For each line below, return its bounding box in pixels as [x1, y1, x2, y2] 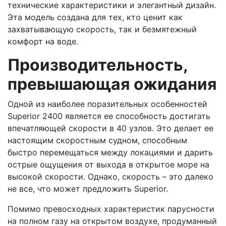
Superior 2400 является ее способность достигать [8, 110, 210, 121]
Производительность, [8, 54, 188, 75]
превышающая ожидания [8, 74, 217, 94]
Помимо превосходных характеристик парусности [8, 203, 214, 214]
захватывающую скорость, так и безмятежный [8, 24, 197, 34]
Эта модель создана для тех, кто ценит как [8, 12, 183, 22]
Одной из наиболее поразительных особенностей [8, 98, 207, 109]
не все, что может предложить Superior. [8, 183, 168, 194]
